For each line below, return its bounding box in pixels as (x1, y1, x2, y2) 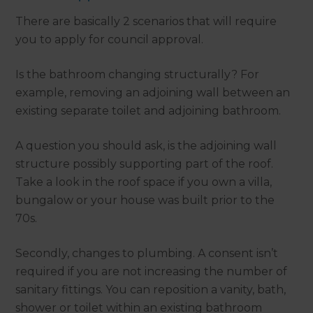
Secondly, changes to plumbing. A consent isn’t (15, 247, 279, 261)
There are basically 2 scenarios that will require (15, 15, 277, 29)
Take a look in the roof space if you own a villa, (15, 175, 272, 189)
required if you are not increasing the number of (15, 265, 288, 279)
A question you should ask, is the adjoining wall (15, 139, 277, 153)
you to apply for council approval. (15, 33, 204, 47)
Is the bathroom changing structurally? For (15, 68, 260, 82)
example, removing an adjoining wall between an (15, 86, 291, 100)
